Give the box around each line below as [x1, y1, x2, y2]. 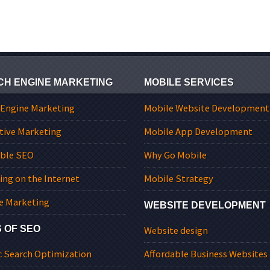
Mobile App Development [144, 125, 253, 138]
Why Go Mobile [144, 148, 207, 162]
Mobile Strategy [144, 172, 213, 185]
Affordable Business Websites [144, 248, 268, 261]
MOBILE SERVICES [144, 77, 234, 88]
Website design [144, 224, 208, 237]
